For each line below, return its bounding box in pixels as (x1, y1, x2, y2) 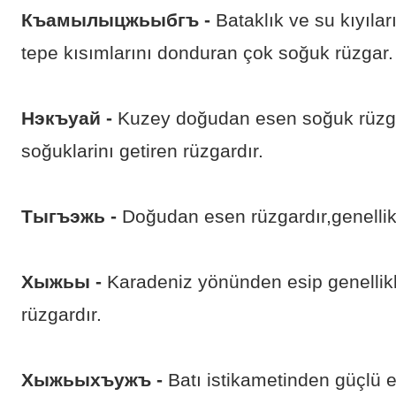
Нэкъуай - (21, 108, 118, 129)
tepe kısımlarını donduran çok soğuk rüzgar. (21, 42, 393, 64)
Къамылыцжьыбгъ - (21, 10, 210, 31)
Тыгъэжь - (21, 206, 117, 227)
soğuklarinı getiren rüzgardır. (21, 141, 263, 162)
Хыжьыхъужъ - (21, 369, 163, 391)
